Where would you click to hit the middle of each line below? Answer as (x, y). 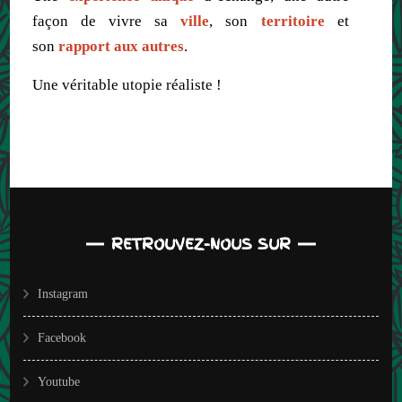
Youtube (59, 381)
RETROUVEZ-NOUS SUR (201, 244)
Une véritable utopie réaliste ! (127, 84)
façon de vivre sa (107, 21)
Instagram (63, 293)
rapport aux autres (122, 46)
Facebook (62, 337)
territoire (293, 21)
